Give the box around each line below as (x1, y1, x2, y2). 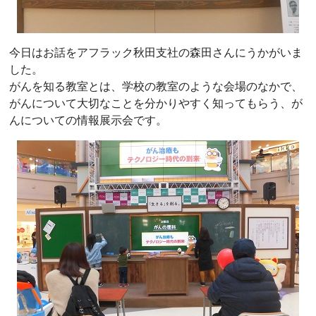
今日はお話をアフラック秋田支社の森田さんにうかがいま (9, 45, 303, 59)
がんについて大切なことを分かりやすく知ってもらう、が (9, 96, 303, 110)
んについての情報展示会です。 (9, 113, 167, 127)
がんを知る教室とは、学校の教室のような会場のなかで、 (9, 79, 303, 93)
